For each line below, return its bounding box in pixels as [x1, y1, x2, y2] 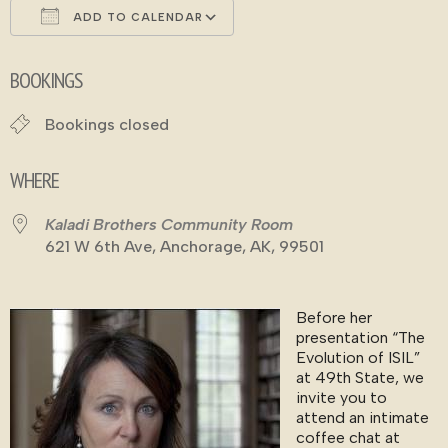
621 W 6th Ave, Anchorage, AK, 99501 [45, 237, 324, 256]
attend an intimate [296, 408, 429, 427]
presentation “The [296, 328, 425, 347]
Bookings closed [45, 115, 169, 134]
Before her [296, 308, 372, 327]
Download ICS [45, 44, 152, 63]
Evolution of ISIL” [296, 348, 420, 367]
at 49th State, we [296, 368, 424, 387]
